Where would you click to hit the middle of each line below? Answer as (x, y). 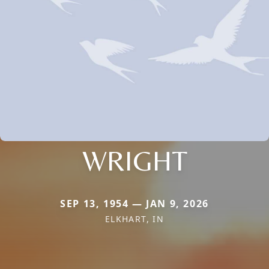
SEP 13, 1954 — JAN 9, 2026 (134, 203)
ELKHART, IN (134, 219)
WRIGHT (134, 160)
